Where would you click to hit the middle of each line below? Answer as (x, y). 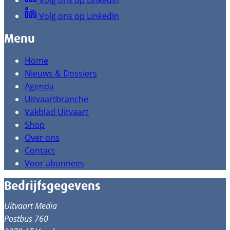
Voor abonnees (54, 163)
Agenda (39, 86)
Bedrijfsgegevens (52, 186)
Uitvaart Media (31, 206)
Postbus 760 (26, 219)
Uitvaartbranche (56, 99)
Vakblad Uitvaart (57, 112)
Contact (40, 150)
